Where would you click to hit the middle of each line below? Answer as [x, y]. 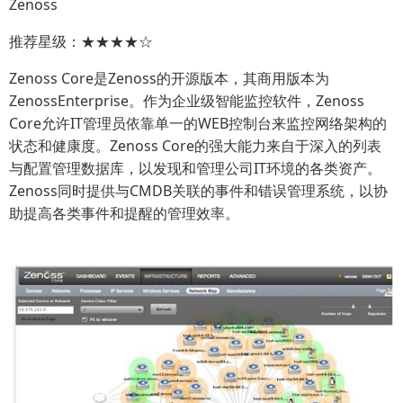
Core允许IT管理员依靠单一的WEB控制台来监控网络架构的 [198, 124]
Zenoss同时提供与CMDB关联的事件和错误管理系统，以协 [198, 191]
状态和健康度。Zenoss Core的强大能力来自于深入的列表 [195, 146]
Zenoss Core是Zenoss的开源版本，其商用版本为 [169, 79]
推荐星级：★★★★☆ [81, 42]
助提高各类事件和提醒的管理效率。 [124, 214]
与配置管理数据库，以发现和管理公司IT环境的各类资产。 [195, 169]
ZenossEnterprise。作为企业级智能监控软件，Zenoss [187, 101]
